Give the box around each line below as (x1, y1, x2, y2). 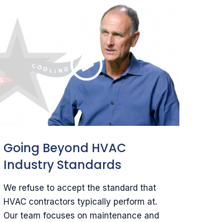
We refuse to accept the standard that (3, 182, 157, 193)
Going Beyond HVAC (3, 139, 127, 156)
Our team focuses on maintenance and (3, 210, 160, 221)
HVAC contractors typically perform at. (3, 196, 158, 207)
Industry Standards (3, 156, 122, 173)
